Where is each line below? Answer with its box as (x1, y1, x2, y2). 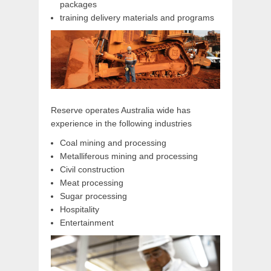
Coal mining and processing (60, 138, 166, 148)
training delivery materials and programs (60, 12, 214, 22)
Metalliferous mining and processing (60, 151, 198, 161)
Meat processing (60, 178, 123, 188)
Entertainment (60, 218, 114, 227)
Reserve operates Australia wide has (51, 105, 191, 115)
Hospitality (60, 204, 99, 214)
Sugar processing (60, 191, 127, 201)
